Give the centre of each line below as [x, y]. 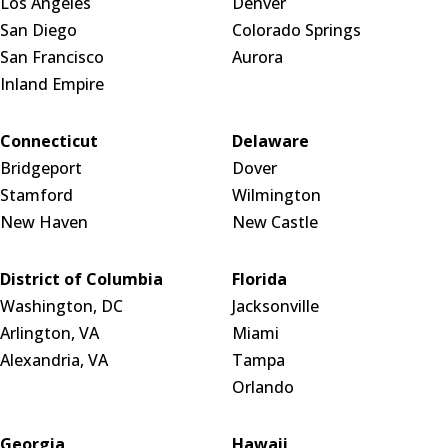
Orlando [262, 387]
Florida [259, 279]
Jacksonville [275, 306]
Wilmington [276, 195]
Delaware [270, 141]
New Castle [274, 222]
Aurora [257, 57]
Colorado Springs [296, 30]
